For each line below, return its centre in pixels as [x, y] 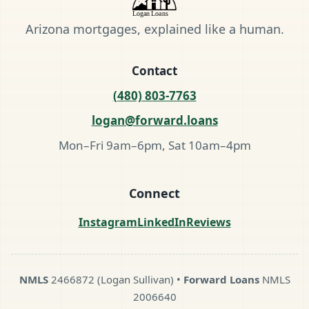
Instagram [108, 222]
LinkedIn [161, 222]
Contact [154, 71]
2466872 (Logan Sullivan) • [116, 280]
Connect [154, 193]
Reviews [208, 222]
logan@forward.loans [154, 121]
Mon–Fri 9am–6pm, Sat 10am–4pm [154, 146]
